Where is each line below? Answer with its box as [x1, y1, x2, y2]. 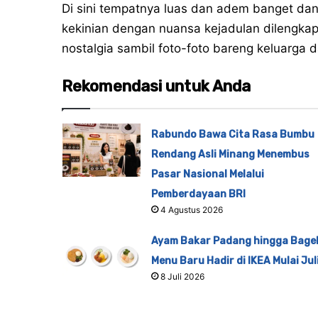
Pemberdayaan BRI [150, 188, 246, 201]
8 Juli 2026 [160, 271, 204, 283]
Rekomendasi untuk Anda [62, 77, 251, 97]
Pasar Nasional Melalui [150, 168, 264, 181]
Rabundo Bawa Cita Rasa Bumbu [150, 128, 314, 141]
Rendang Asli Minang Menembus [150, 148, 309, 161]
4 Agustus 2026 [160, 204, 223, 216]
